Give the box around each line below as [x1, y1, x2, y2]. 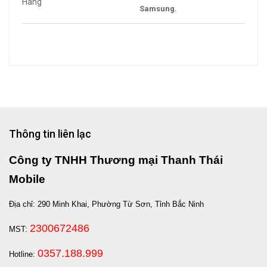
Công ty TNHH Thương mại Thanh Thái [9, 154, 223, 166]
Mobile [9, 173, 45, 185]
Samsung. [139, 4, 177, 13]
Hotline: [9, 250, 38, 259]
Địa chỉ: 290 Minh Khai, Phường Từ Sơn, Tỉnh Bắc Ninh [9, 200, 204, 209]
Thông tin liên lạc [9, 128, 91, 140]
